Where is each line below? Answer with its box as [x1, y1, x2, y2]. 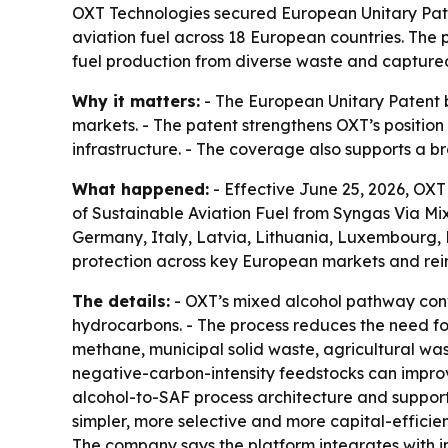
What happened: [72, 179, 209, 200]
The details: [72, 291, 170, 312]
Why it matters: [72, 91, 200, 112]
